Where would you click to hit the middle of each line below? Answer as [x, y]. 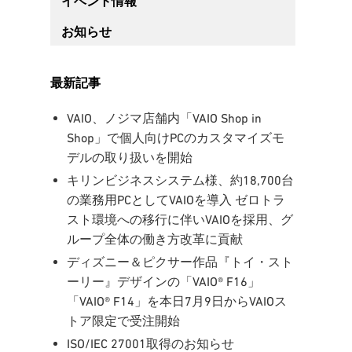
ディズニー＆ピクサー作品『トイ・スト [180, 262]
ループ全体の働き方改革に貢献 [154, 239]
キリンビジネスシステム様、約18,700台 [180, 180]
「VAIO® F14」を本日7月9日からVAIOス [176, 301]
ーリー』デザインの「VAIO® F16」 [163, 282]
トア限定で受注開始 [123, 321]
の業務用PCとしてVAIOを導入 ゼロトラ [176, 200]
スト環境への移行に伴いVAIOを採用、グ [180, 220]
